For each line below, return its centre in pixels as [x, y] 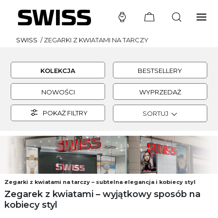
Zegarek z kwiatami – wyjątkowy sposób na [102, 194]
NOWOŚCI [58, 92]
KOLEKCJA [58, 71]
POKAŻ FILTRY [64, 113]
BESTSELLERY [160, 71]
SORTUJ [157, 113]
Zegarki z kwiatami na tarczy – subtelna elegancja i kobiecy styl [100, 182]
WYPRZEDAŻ [160, 92]
